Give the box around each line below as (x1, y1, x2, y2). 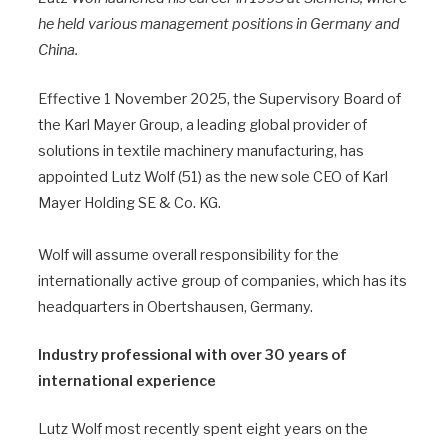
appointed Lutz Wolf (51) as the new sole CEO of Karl (38, 167, 388, 186)
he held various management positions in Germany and (38, 15, 400, 34)
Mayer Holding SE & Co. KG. (38, 193, 221, 212)
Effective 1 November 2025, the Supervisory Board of (38, 89, 401, 108)
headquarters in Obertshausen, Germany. (38, 297, 313, 316)
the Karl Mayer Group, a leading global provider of (38, 115, 367, 134)
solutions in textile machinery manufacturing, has (38, 141, 364, 160)
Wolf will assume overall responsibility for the (38, 245, 339, 264)
